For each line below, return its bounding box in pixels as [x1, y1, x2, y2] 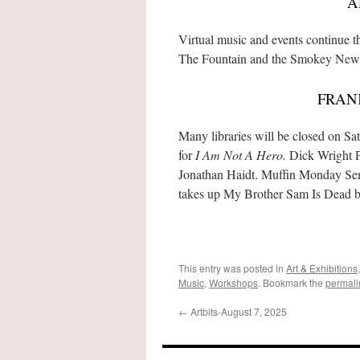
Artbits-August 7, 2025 [188, 305, 287, 318]
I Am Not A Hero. [195, 146, 289, 163]
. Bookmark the [258, 276, 325, 289]
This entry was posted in [178, 261, 286, 275]
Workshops [209, 276, 258, 289]
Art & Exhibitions [286, 261, 358, 275]
